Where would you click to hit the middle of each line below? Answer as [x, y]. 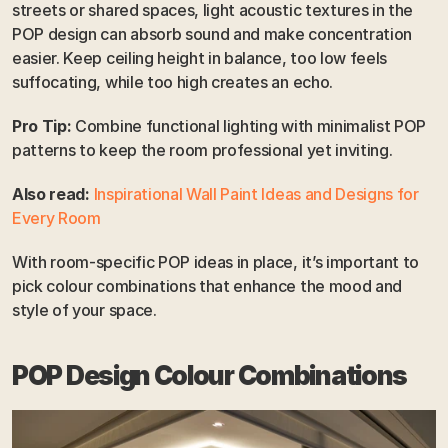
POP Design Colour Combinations [209, 376]
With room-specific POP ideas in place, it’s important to [216, 262]
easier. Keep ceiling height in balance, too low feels [200, 58]
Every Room [56, 218]
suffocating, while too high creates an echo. [172, 82]
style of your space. [84, 310]
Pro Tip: [42, 126]
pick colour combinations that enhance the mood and [207, 286]
